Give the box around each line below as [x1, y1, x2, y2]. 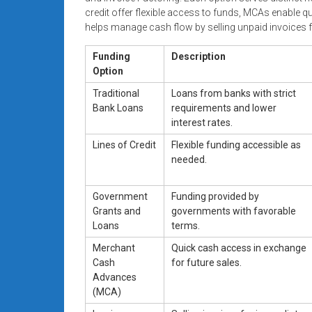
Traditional [93, 87, 139, 99]
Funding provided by [171, 190, 259, 202]
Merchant [93, 242, 135, 253]
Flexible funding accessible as [171, 139, 301, 150]
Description [171, 50, 226, 62]
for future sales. [171, 256, 242, 268]
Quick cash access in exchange [171, 242, 306, 253]
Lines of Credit [93, 139, 156, 150]
